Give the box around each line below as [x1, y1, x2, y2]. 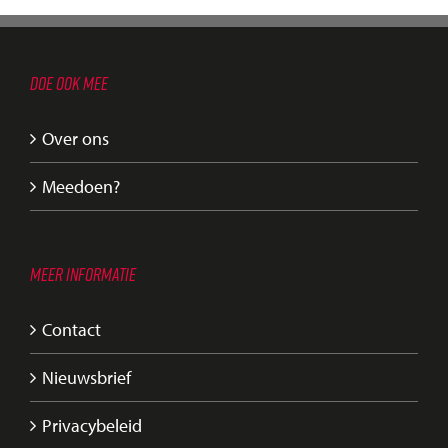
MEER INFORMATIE [30, 261, 136, 286]
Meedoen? [42, 174, 120, 198]
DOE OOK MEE [30, 70, 108, 95]
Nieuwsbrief [42, 365, 131, 389]
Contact [42, 317, 101, 341]
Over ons [42, 126, 109, 150]
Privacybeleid [42, 413, 142, 437]
